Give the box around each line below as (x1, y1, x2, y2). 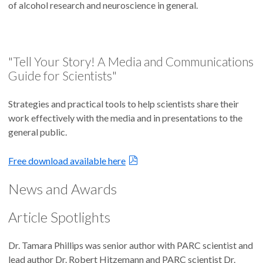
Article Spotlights (8, 208, 110, 226)
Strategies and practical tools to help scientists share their (8, 98, 239, 110)
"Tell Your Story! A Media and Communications (8, 54, 254, 69)
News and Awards (8, 180, 117, 198)
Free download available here (8, 155, 126, 167)
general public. (8, 126, 67, 138)
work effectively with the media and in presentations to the (8, 112, 242, 124)
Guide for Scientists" (8, 68, 117, 83)
